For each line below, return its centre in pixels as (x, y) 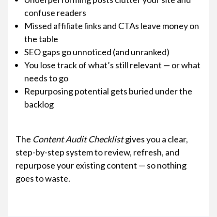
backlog (39, 104)
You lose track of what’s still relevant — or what (112, 65)
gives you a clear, (156, 139)
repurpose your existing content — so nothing (101, 165)
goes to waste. (43, 178)
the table (41, 39)
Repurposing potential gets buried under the (108, 91)
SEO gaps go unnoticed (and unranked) (97, 52)
